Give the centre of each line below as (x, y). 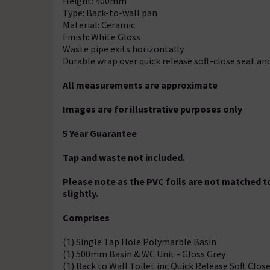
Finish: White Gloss (102, 37)
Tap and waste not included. (124, 157)
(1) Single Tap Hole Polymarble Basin (140, 242)
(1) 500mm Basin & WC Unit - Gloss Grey (144, 254)
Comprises (86, 218)
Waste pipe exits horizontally (123, 49)
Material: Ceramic (99, 25)
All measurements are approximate (140, 85)
